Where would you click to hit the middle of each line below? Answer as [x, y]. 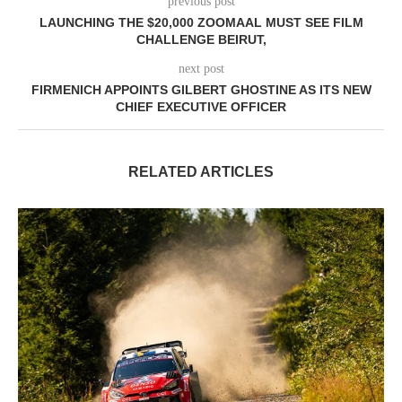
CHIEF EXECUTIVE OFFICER [201, 107]
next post [201, 69]
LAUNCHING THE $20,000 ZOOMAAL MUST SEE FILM [201, 23]
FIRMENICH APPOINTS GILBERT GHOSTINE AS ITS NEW [201, 90]
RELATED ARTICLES [201, 172]
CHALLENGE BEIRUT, [201, 40]
